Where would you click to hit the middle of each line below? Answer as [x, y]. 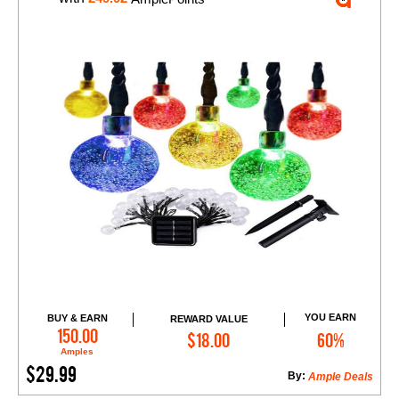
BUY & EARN [77, 318]
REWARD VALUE [208, 318]
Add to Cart [217, 332]
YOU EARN [331, 318]
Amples [77, 352]
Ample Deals [341, 377]
